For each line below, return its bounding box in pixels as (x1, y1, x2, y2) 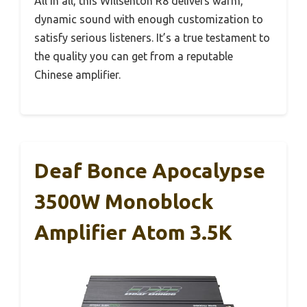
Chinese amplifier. (34, 68, 121, 81)
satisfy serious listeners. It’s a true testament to (34, 31, 270, 44)
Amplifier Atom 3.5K (34, 220, 232, 244)
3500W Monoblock (34, 189, 213, 213)
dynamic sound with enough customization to (34, 12, 263, 25)
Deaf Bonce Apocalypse (34, 158, 265, 182)
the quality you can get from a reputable (34, 49, 233, 62)
